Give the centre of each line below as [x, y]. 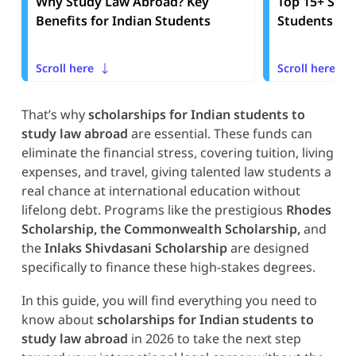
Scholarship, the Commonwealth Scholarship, [161, 228]
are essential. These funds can [220, 133]
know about [59, 319]
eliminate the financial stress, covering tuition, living [177, 152]
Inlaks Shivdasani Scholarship [135, 248]
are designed [268, 248]
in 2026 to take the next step [214, 338]
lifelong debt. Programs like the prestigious [153, 209]
